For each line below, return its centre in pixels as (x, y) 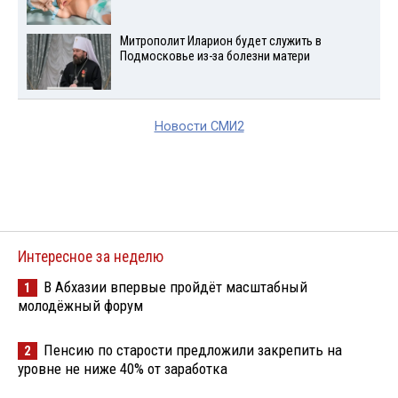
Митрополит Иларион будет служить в (220, 42)
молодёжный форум (80, 305)
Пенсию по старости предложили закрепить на (193, 350)
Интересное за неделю (91, 256)
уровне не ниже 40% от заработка (123, 368)
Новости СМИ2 (199, 126)
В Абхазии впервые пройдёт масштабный (175, 287)
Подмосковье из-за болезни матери (215, 57)
